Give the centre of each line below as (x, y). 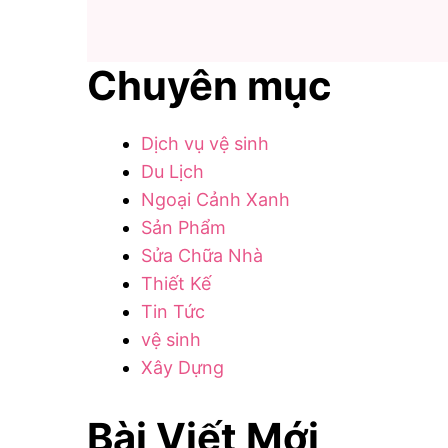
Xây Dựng (182, 368)
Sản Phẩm (183, 228)
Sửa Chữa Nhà (202, 256)
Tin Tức (173, 312)
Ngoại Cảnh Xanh (215, 200)
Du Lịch (172, 172)
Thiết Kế (176, 284)
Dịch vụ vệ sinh (205, 144)
